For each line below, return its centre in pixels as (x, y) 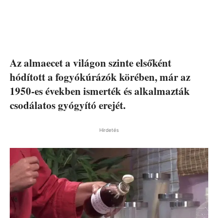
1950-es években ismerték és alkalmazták (100, 91)
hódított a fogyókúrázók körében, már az (100, 77)
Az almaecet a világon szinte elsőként (91, 63)
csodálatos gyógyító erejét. (68, 105)
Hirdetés (109, 130)
